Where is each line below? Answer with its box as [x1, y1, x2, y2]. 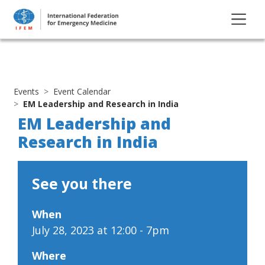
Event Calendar [53, 85, 111, 97]
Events [14, 85, 39, 97]
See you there [32, 173, 132, 193]
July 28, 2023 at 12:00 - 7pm [32, 222, 169, 237]
